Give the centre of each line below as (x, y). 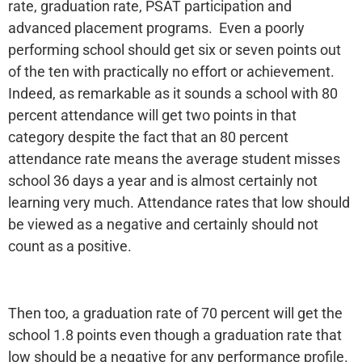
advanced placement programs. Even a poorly (156, 28)
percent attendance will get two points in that (152, 116)
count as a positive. (70, 246)
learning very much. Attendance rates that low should (179, 203)
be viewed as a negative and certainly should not (163, 225)
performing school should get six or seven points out (175, 50)
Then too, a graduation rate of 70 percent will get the (175, 313)
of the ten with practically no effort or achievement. (173, 72)
